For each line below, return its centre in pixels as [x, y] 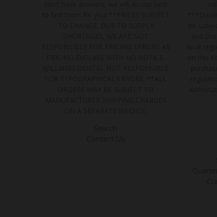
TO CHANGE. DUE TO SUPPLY [106, 25]
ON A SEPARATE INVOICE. [106, 110]
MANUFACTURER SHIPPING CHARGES [106, 100]
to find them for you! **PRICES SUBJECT [106, 15]
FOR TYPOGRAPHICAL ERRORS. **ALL [106, 78]
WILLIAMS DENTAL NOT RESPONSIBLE [106, 68]
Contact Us [106, 139]
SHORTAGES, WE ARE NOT [106, 36]
